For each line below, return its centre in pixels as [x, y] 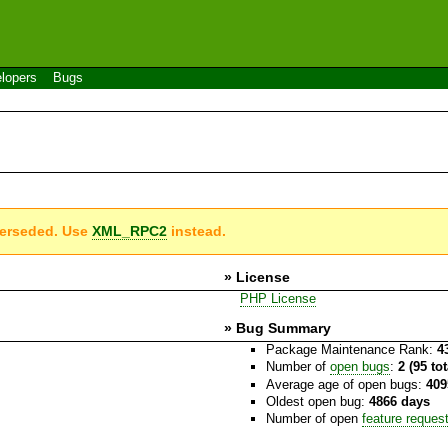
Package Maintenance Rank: [351, 349]
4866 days [399, 401]
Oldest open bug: [317, 401]
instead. [197, 230]
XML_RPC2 [130, 230]
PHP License [277, 298]
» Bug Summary [277, 327]
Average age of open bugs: [345, 384]
